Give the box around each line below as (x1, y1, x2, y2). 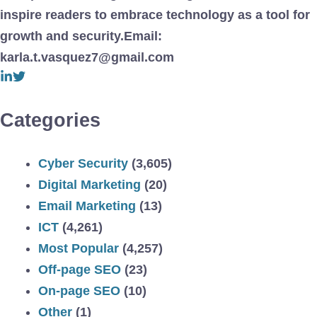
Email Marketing (38, 198, 136, 213)
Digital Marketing (38, 177, 141, 192)
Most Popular (38, 241, 119, 255)
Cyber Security (38, 156, 128, 171)
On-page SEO (38, 283, 120, 298)
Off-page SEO (38, 262, 121, 277)
